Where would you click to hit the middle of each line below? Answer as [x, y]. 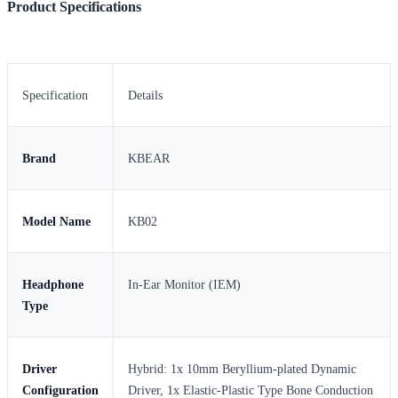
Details [145, 95]
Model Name [56, 221]
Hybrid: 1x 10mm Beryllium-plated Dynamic [242, 369]
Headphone [53, 284]
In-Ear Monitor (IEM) [184, 284]
